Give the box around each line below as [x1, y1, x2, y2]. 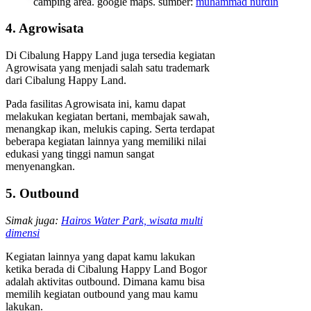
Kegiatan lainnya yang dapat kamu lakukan [6, 250, 195, 262]
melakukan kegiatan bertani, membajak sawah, [6, 110, 210, 123]
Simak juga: [6, 214, 61, 226]
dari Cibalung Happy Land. [6, 74, 126, 87]
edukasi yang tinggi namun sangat [6, 148, 154, 160]
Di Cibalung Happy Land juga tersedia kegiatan [6, 49, 215, 62]
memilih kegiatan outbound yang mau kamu [6, 287, 198, 300]
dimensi [6, 226, 40, 239]
